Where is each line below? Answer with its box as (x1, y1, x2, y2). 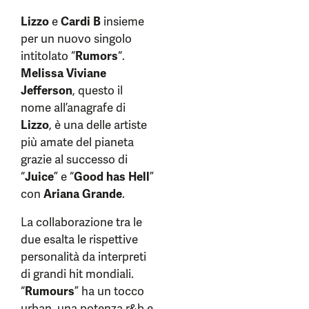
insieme (101, 14, 144, 29)
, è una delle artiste (49, 117, 147, 132)
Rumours (25, 283, 74, 299)
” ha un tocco (74, 283, 144, 299)
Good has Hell (74, 169, 150, 184)
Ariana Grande (43, 186, 122, 201)
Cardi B (61, 14, 101, 29)
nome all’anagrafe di (21, 100, 126, 115)
